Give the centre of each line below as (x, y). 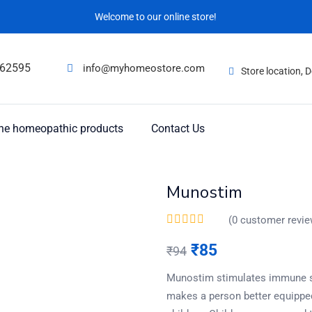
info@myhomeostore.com (143, 69)
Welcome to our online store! (156, 16)
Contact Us (178, 128)
